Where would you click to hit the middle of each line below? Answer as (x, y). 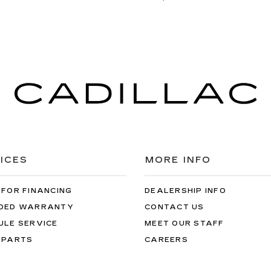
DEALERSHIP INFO (185, 191)
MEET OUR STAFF (184, 224)
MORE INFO (178, 160)
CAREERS (166, 240)
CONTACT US (175, 207)
